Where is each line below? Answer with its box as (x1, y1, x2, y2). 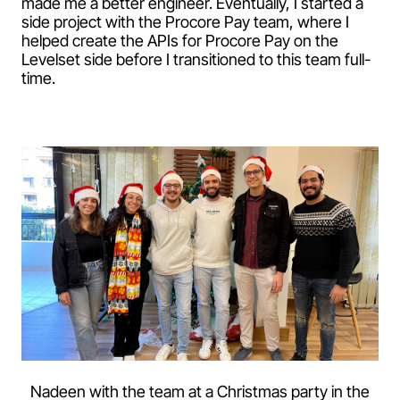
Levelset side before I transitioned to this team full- (21, 49, 371, 69)
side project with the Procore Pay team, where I (21, 12, 349, 31)
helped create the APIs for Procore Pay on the (21, 30, 338, 50)
